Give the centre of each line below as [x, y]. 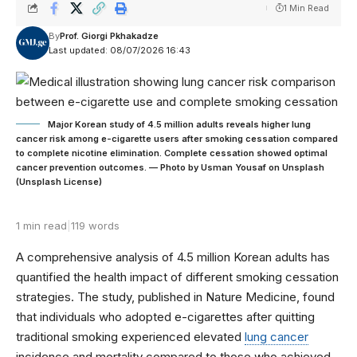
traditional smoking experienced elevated [130, 336]
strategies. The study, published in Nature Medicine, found [175, 296]
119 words [95, 225]
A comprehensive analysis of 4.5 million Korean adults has [173, 257]
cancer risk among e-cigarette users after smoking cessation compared [177, 138]
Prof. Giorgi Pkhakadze [109, 35]
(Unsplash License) [59, 181]
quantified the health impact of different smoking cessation [177, 277]
